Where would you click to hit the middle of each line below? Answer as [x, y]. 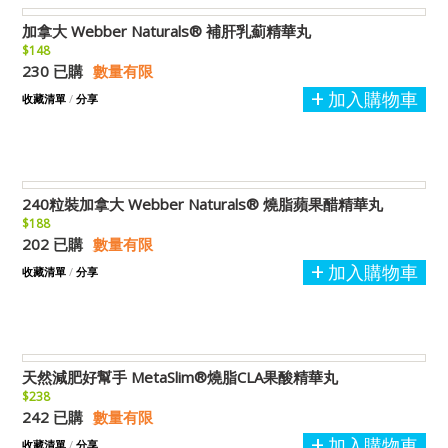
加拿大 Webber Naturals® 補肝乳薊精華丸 [166, 31]
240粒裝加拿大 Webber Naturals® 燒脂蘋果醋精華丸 [202, 204]
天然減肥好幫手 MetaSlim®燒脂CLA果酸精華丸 [180, 377]
